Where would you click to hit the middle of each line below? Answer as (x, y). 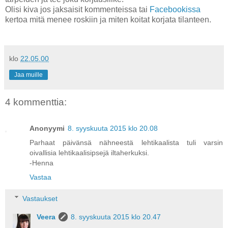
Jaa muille (28, 75)
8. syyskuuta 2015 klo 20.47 (116, 217)
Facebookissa (175, 9)
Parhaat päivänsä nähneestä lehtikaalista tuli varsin (126, 143)
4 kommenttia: (36, 102)
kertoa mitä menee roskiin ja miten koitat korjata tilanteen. (108, 19)
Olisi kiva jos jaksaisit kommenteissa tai (77, 9)
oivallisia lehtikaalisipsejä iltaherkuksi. (89, 153)
